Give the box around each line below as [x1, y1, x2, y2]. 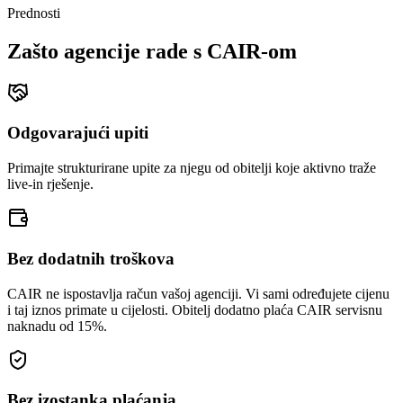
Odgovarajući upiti [7, 123, 148, 143]
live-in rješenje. [7, 176, 94, 193]
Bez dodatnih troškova [7, 248, 175, 268]
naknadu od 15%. [7, 318, 107, 334]
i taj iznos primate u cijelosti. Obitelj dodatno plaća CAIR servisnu [7, 301, 382, 318]
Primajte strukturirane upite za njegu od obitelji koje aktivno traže [7, 160, 376, 176]
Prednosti [7, 4, 60, 21]
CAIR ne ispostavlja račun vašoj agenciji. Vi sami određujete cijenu [7, 285, 390, 301]
